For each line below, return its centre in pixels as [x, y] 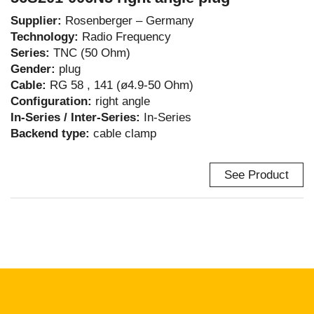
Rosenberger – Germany [130, 21]
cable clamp [125, 134]
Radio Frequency [127, 37]
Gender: [35, 69]
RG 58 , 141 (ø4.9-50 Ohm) [122, 85]
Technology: [46, 37]
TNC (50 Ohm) [92, 53]
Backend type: [52, 134]
